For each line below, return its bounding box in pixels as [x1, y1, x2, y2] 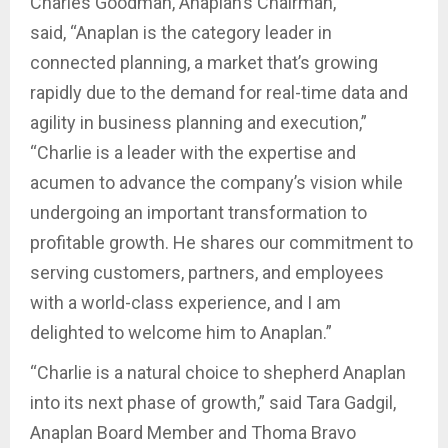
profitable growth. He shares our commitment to [30, 231, 413, 253]
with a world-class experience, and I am [30, 291, 341, 313]
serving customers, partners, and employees [30, 261, 384, 283]
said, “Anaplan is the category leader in [30, 21, 332, 43]
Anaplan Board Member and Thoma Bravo [30, 421, 356, 443]
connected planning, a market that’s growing [30, 51, 378, 73]
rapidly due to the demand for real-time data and [30, 81, 408, 103]
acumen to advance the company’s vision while [30, 171, 403, 193]
